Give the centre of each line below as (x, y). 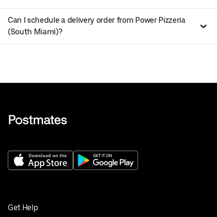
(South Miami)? (35, 31)
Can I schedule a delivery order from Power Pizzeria (97, 20)
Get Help (23, 207)
